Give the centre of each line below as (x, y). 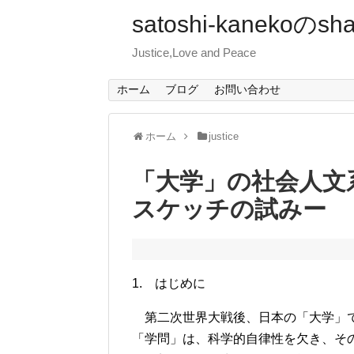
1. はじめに (169, 284)
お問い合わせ (247, 90)
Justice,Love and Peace (194, 53)
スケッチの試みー (229, 209)
